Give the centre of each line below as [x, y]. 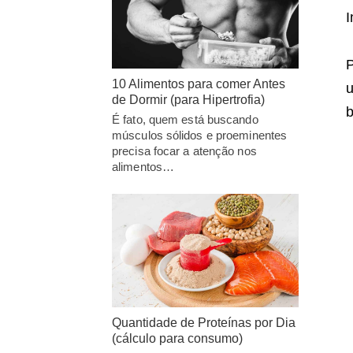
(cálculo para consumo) [177, 339]
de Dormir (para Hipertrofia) [188, 100]
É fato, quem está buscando [185, 119]
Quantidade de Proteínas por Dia [204, 323]
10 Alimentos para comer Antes [199, 84]
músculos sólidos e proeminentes [200, 135]
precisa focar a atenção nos [184, 151]
